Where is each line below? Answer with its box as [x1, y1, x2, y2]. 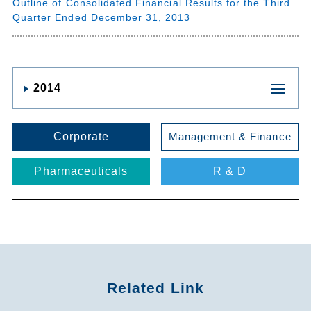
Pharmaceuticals [34, 165, 128, 177]
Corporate [53, 130, 110, 142]
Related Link [107, 279, 204, 296]
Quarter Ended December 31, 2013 [12, 12, 191, 23]
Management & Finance [168, 131, 292, 143]
